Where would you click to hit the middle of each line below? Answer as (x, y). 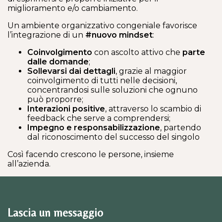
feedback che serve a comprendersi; (99, 118)
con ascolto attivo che (137, 52)
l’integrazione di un (46, 35)
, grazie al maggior (151, 71)
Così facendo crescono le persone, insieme (91, 154)
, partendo (181, 128)
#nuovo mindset (119, 35)
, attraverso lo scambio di (153, 109)
